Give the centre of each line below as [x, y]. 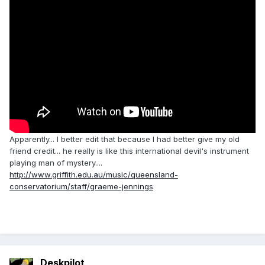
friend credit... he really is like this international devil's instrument [129, 151]
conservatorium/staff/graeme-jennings [81, 187]
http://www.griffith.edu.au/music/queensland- [94, 175]
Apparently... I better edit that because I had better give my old [125, 139]
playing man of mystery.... [56, 163]
